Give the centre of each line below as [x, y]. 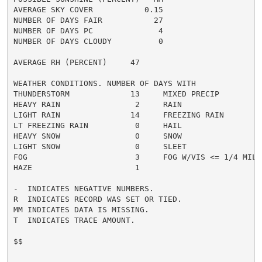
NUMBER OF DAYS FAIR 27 [88, 20]
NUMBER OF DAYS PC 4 [88, 30]
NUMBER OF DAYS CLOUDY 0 [88, 41]
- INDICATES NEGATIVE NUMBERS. [83, 188]
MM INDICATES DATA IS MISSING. [81, 209]
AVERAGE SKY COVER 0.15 [88, 9]
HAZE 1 [76, 167]
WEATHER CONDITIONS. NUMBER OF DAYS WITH [104, 83]
